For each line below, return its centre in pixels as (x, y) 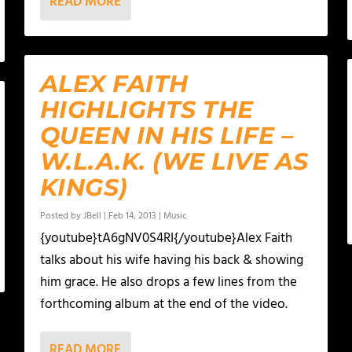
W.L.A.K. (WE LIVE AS (174, 161)
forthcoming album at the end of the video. (163, 304)
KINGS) (84, 187)
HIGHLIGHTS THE (147, 110)
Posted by (61, 216)
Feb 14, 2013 (132, 216)
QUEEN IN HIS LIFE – (167, 136)
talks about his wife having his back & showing (171, 260)
